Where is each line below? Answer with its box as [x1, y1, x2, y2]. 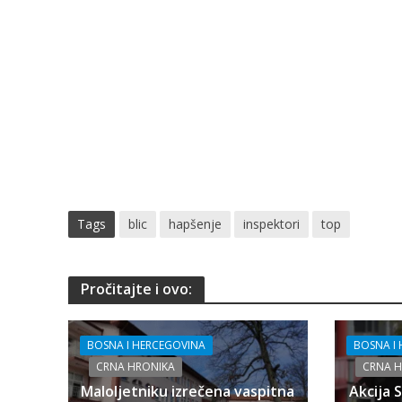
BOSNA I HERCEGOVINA [86, 336, 205, 353]
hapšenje [168, 215, 222, 232]
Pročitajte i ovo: [80, 279, 192, 299]
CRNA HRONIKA [95, 358, 175, 374]
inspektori [242, 215, 300, 232]
